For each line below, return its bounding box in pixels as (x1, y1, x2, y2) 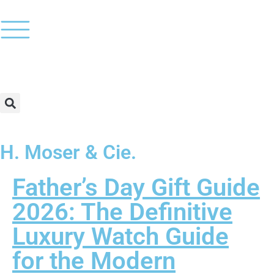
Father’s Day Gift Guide (12, 173, 260, 202)
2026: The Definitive (12, 198, 232, 226)
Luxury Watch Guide (12, 222, 229, 251)
